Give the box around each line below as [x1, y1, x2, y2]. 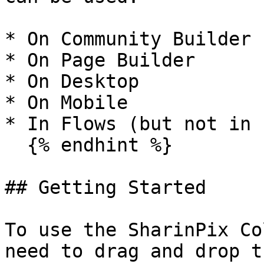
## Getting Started [5, 177, 206, 198]
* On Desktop [5, 71, 139, 92]
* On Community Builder [5, 28, 251, 49]
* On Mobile [5, 92, 128, 113]
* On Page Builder [5, 49, 195, 71]
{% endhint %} [5, 134, 27, 156]
